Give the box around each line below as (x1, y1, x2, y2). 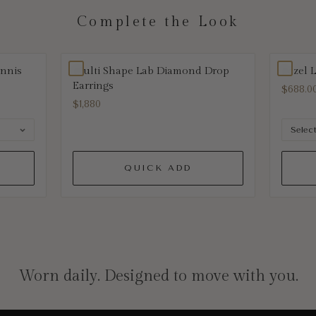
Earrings (72, 79, 114, 92)
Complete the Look (76, 13, 240, 30)
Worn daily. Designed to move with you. (18, 266, 298, 285)
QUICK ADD (124, 162, 192, 173)
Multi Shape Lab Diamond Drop (72, 64, 229, 77)
